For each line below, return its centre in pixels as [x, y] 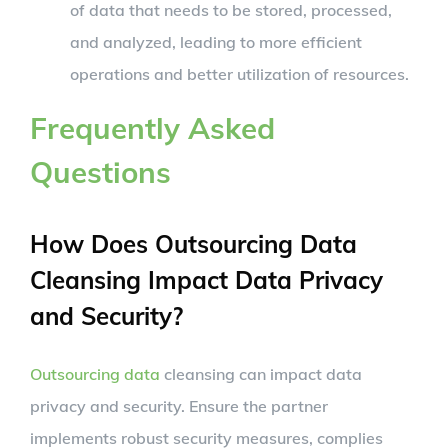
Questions [100, 171]
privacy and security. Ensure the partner [179, 406]
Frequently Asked [152, 127]
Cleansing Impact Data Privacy [206, 280]
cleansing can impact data [261, 374]
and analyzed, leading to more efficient [216, 41]
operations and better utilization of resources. [239, 73]
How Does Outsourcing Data [193, 244]
